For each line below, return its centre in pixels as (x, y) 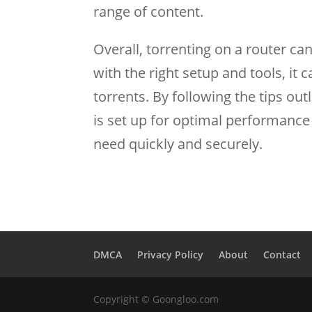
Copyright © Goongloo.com (156, 299)
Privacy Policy (171, 255)
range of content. (149, 11)
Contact (282, 255)
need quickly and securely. (178, 144)
